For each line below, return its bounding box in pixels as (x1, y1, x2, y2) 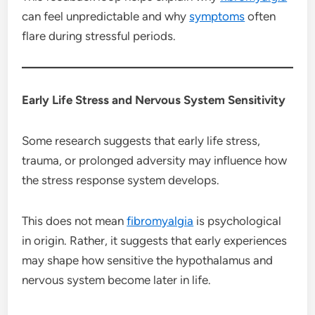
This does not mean (22, 213, 127, 228)
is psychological (193, 213, 282, 228)
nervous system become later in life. (22, 272, 212, 287)
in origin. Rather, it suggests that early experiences (22, 233, 288, 247)
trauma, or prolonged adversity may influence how (22, 153, 288, 167)
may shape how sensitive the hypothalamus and (22, 252, 274, 267)
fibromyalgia (127, 213, 194, 228)
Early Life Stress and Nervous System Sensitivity (22, 92, 286, 107)
